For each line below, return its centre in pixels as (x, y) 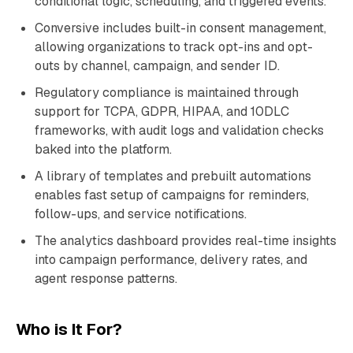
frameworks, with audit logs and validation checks (179, 130)
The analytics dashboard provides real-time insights (186, 241)
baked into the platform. (103, 149)
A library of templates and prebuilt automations (173, 176)
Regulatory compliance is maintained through (167, 93)
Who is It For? (69, 329)
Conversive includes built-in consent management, (180, 28)
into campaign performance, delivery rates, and (171, 260)
